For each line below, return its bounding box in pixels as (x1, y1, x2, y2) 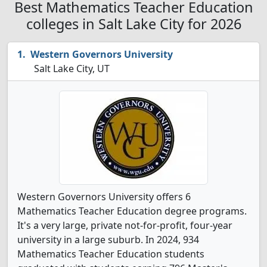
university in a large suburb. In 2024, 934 (17, 233, 199, 246)
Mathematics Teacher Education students (17, 247, 204, 260)
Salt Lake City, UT (32, 62, 110, 75)
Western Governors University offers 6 (17, 190, 191, 203)
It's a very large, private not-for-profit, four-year (17, 219, 232, 232)
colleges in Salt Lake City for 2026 (26, 14, 241, 33)
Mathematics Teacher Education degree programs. (17, 204, 247, 218)
